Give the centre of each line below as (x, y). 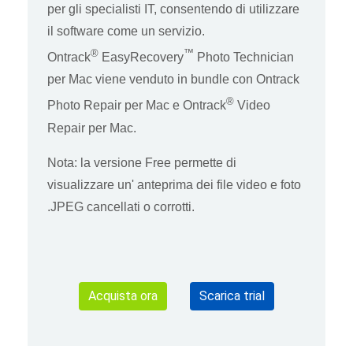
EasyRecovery (143, 58)
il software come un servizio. (126, 31)
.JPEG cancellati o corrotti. (121, 206)
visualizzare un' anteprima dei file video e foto (174, 184)
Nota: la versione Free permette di (142, 162)
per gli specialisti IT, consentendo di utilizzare (173, 9)
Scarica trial (232, 295)
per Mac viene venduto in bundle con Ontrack (173, 80)
